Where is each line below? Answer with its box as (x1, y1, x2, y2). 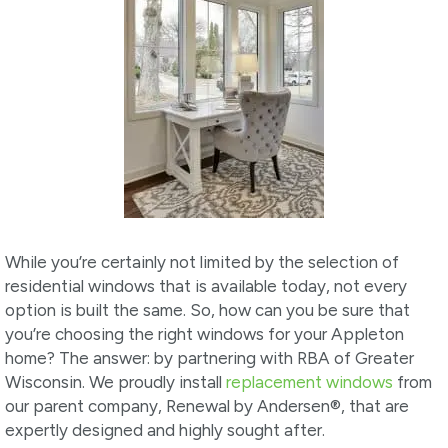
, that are (341, 395, 409, 416)
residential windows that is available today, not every (5, 275, 407, 296)
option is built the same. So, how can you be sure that (5, 299, 410, 320)
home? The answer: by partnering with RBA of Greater (5, 347, 414, 368)
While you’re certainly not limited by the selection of (5, 251, 399, 272)
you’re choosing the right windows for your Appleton (5, 323, 404, 344)
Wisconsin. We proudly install (5, 371, 226, 392)
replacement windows (226, 371, 393, 392)
